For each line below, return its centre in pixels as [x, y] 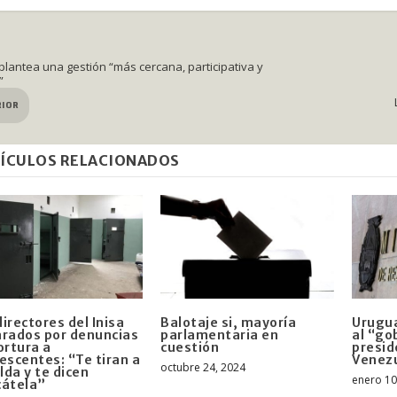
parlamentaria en [220, 335]
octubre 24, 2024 [203, 368]
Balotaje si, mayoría [229, 323]
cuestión [190, 348]
